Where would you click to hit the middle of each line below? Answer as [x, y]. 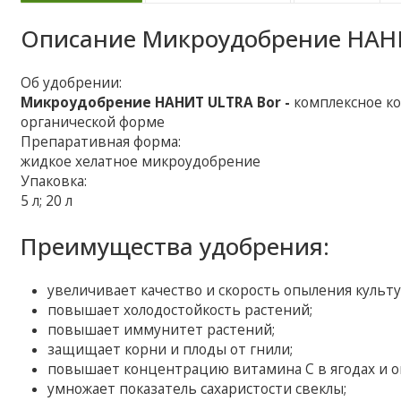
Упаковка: [54, 181]
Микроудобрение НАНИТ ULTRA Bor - [158, 102]
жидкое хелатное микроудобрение [141, 161]
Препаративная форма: [101, 141]
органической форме [93, 122]
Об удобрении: [72, 82]
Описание [82, 38]
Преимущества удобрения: [175, 246]
